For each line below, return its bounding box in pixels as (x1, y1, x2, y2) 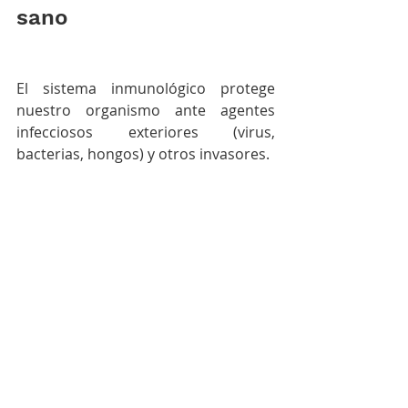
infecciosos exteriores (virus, (16, 122, 275, 143)
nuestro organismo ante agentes (16, 100, 275, 121)
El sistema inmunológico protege (16, 78, 275, 99)
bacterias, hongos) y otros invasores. (16, 144, 273, 165)
